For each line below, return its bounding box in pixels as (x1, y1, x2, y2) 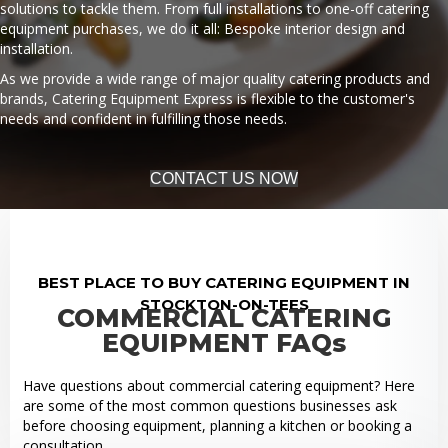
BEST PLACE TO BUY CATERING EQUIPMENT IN (38, 272, 410, 292)
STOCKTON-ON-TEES (139, 294, 309, 314)
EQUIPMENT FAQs (102, 327, 346, 358)
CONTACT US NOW (150, 170, 298, 188)
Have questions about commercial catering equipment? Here (22, 375, 415, 395)
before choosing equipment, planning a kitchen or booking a (22, 415, 412, 435)
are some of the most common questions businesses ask (22, 395, 397, 415)
